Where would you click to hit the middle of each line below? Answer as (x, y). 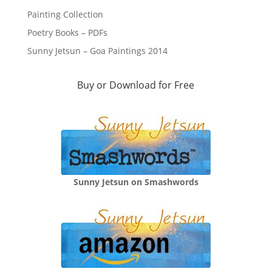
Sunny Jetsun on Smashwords (136, 182)
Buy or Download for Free (136, 85)
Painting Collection (65, 14)
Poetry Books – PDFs (67, 32)
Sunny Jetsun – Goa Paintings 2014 (97, 50)
